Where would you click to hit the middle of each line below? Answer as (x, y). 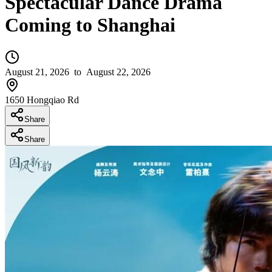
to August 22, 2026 (110, 72)
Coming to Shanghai (90, 25)
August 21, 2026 (37, 72)
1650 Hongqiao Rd (42, 100)
